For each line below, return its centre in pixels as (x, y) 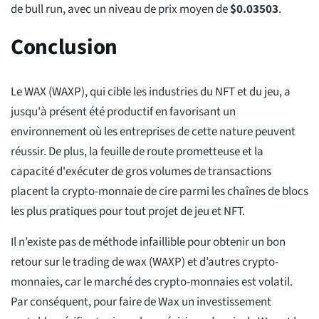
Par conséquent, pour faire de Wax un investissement (141, 302)
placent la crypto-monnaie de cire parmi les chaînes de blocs (159, 192)
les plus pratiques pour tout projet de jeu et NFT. (128, 212)
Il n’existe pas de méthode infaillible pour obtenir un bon (148, 242)
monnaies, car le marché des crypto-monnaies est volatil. (152, 282)
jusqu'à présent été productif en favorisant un (123, 112)
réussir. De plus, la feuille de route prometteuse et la (137, 152)
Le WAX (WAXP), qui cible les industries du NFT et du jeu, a (151, 92)
